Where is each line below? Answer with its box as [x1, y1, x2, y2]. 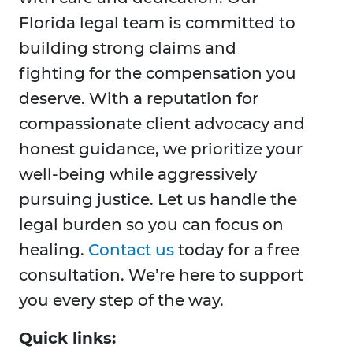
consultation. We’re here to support [19, 266, 303, 285]
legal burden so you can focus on [19, 215, 284, 235]
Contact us [88, 240, 174, 260]
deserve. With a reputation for [19, 89, 258, 109]
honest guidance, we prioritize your [19, 139, 303, 159]
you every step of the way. [19, 291, 224, 310]
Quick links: [19, 329, 116, 348]
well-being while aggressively [19, 165, 257, 184]
